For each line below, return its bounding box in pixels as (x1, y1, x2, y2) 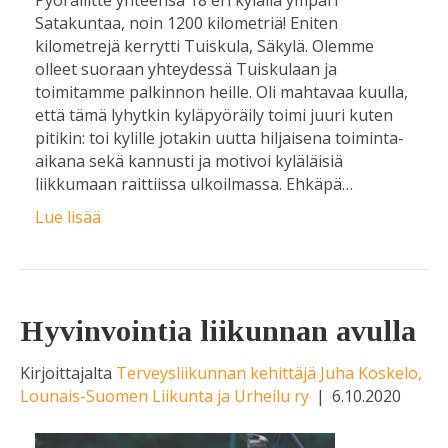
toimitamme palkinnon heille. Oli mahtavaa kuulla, (35, 80, 408, 103)
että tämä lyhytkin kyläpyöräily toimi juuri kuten (35, 103, 393, 126)
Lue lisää (35, 205, 101, 228)
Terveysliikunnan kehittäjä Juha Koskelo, (116, 361, 422, 384)
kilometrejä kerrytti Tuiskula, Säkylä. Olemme (35, 34, 374, 57)
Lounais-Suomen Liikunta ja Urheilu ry (20, 384, 309, 407)
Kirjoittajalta (20, 361, 116, 384)
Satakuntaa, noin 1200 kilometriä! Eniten (35, 11, 338, 34)
